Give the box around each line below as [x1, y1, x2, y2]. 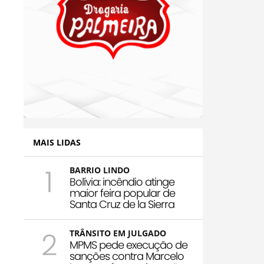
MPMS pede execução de [70, 237, 187, 253]
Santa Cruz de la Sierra [70, 197, 174, 212]
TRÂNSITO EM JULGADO [70, 227, 166, 239]
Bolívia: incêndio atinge [70, 174, 174, 190]
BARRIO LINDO [70, 164, 130, 176]
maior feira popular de [70, 186, 175, 201]
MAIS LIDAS [33, 137, 81, 148]
